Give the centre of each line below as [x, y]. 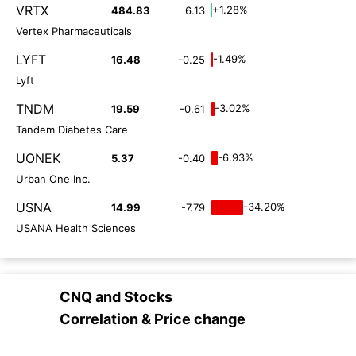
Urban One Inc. [53, 178]
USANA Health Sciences [76, 228]
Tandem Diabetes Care [72, 129]
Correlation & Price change [153, 319]
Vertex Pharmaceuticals [74, 31]
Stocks [148, 296]
